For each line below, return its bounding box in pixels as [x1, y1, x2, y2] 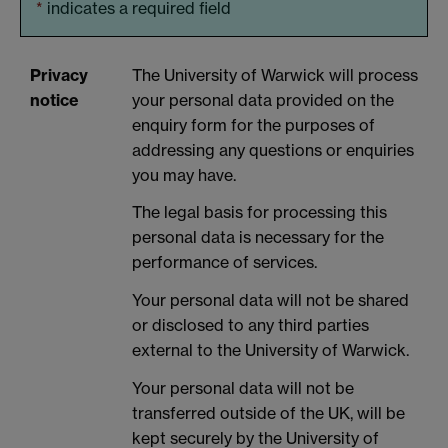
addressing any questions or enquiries [132, 139, 414, 160]
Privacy [30, 64, 88, 85]
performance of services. [132, 252, 317, 273]
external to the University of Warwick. [132, 340, 409, 361]
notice [30, 89, 79, 110]
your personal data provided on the [132, 89, 394, 110]
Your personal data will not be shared [132, 290, 409, 311]
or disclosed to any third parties [132, 315, 369, 336]
